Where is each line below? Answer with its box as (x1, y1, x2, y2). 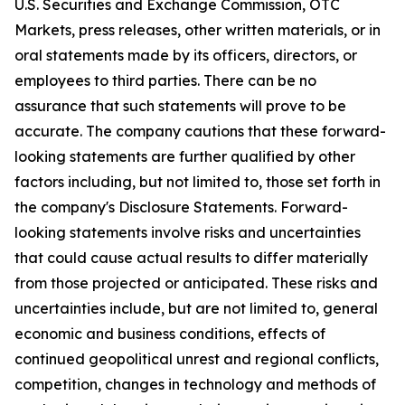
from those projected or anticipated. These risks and (14, 274, 378, 292)
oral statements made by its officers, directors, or (14, 46, 357, 64)
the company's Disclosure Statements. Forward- (14, 198, 348, 216)
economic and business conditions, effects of (14, 325, 325, 343)
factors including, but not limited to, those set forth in (14, 173, 381, 191)
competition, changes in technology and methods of (14, 375, 376, 393)
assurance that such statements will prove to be (14, 97, 346, 115)
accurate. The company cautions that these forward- (14, 122, 386, 140)
